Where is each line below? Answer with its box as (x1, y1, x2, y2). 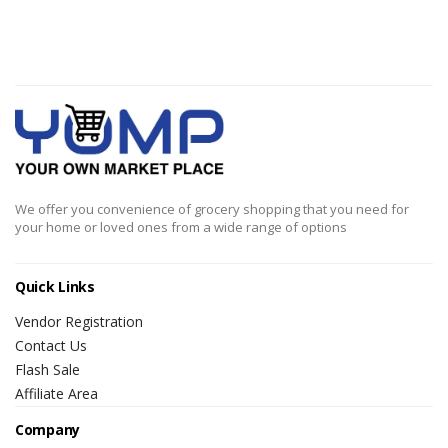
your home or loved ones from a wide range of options (15, 218, 347, 237)
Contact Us (15, 336, 87, 356)
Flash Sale (15, 360, 80, 380)
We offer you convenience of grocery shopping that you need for (15, 200, 409, 219)
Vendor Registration (15, 312, 143, 332)
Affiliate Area (15, 384, 98, 404)
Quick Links (15, 277, 95, 297)
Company (15, 420, 80, 440)
